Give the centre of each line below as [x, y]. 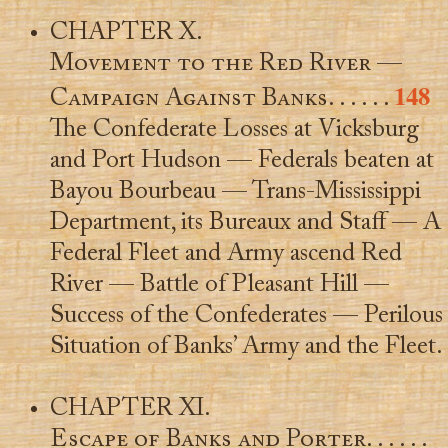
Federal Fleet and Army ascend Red [225, 254]
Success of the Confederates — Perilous [246, 316]
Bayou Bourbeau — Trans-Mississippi [235, 192]
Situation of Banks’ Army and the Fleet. [246, 347]
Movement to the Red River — [225, 64]
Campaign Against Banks [188, 99]
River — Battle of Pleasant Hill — [219, 285]
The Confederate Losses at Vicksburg [234, 130]
